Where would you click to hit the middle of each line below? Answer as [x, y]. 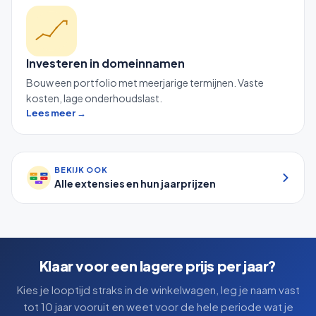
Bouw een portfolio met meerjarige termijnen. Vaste [145, 82]
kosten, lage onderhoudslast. [94, 98]
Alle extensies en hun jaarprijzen [135, 183]
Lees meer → [56, 113]
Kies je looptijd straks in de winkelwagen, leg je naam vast [158, 289]
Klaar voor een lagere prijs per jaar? [158, 265]
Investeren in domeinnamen [105, 63]
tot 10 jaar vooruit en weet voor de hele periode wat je [158, 306]
